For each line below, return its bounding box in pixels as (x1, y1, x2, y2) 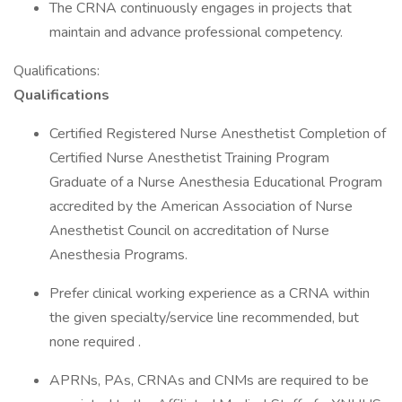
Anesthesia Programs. (49, 245, 195, 265)
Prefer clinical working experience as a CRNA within (49, 284, 370, 303)
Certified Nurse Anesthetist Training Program (49, 148, 329, 168)
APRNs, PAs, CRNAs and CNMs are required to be (49, 371, 369, 390)
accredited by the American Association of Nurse (49, 197, 353, 216)
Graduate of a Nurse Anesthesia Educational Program (49, 172, 382, 192)
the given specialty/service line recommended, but (49, 308, 359, 328)
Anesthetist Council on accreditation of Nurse (49, 221, 329, 240)
